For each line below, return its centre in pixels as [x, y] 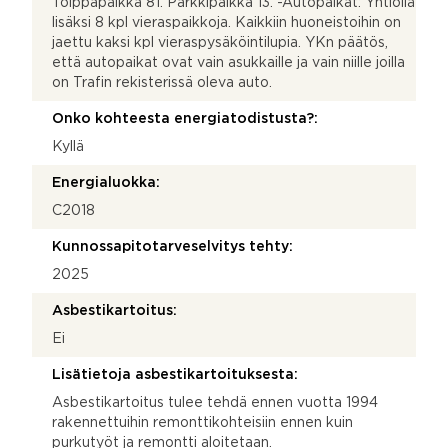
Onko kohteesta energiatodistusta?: [185, 118]
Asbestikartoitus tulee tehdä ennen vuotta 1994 [215, 402]
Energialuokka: [106, 182]
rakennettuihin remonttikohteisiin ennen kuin [202, 422]
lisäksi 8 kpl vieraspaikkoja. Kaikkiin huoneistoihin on [226, 22]
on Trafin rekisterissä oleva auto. [162, 82]
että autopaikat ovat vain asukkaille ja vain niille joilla [228, 62]
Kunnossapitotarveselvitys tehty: [172, 246]
